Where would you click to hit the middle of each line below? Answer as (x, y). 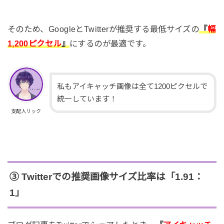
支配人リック (26, 111)
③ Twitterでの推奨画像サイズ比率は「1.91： (106, 176)
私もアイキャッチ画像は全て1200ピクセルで (132, 86)
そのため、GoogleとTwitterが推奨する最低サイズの (103, 29)
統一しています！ (87, 99)
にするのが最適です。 (110, 43)
